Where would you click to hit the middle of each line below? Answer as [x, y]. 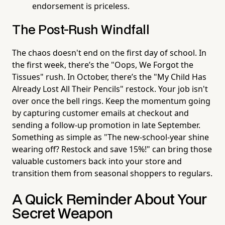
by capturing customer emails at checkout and [100, 113]
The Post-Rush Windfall [81, 31]
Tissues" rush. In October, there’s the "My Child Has [109, 77]
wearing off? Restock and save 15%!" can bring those [112, 149]
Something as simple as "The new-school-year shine [110, 137]
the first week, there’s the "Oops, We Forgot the [103, 65]
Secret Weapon [63, 214]
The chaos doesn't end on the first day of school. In [109, 53]
